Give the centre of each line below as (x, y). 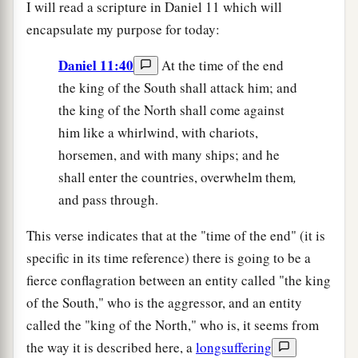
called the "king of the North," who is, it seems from (173, 324)
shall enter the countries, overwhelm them (176, 177)
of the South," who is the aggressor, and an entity (164, 302)
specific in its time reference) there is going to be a (169, 257)
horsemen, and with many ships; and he (169, 154)
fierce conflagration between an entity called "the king (179, 280)
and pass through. (108, 199)
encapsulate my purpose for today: (123, 29)
